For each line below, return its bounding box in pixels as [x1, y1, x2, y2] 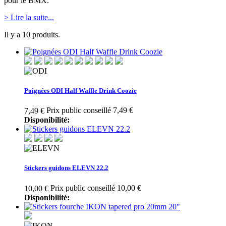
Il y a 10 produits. [4, 30, 60, 39]
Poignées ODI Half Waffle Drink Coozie [24, 86, 137, 94]
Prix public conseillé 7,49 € [46, 105, 133, 115]
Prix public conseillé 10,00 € [50, 183, 141, 192]
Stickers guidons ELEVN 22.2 [24, 164, 108, 172]
